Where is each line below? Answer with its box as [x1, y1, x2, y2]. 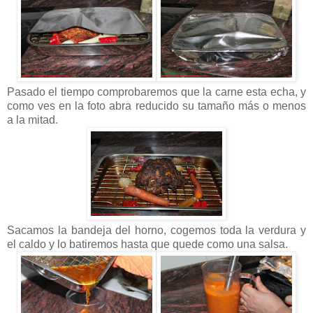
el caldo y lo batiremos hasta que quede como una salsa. [7, 238, 288, 251]
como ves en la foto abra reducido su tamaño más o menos [7, 100, 306, 112]
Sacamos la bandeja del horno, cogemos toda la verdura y [7, 224, 306, 237]
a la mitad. [7, 114, 58, 126]
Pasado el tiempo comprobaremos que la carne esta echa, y [7, 86, 306, 99]
